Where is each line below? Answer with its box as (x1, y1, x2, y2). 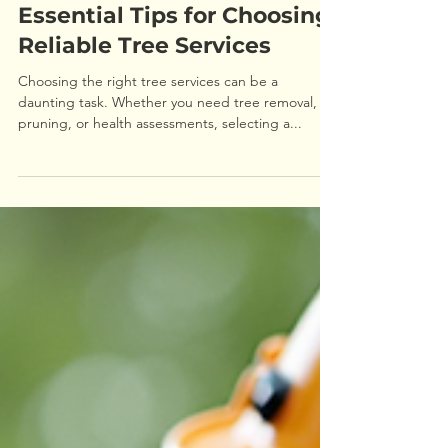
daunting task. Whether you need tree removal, (18, 285, 317, 303)
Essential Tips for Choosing (18, 194, 330, 221)
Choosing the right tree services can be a (18, 264, 278, 282)
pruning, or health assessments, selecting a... (18, 306, 302, 324)
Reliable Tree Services (18, 224, 271, 251)
